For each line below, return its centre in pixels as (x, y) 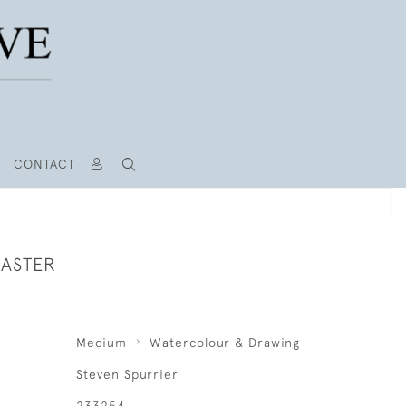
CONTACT (44, 164)
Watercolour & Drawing (224, 343)
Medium (101, 343)
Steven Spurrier (127, 374)
